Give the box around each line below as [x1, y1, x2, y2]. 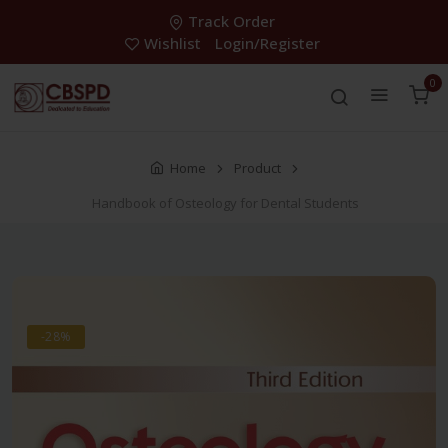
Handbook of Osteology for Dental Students [92, 194, 359, 213]
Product [233, 159, 281, 178]
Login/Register [214, 33, 320, 53]
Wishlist [143, 33, 201, 53]
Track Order [188, 11, 275, 31]
